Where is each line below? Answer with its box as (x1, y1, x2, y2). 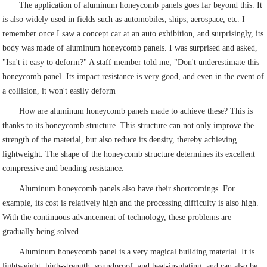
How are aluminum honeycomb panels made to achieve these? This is (19, 107, 253, 116)
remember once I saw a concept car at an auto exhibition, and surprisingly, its (2, 29, 264, 39)
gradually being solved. (2, 227, 82, 237)
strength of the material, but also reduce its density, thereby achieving (2, 135, 237, 145)
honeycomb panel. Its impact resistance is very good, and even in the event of (2, 72, 265, 82)
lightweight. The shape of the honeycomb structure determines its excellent (2, 150, 256, 159)
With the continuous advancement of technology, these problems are (2, 213, 232, 222)
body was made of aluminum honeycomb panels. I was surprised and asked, (2, 44, 258, 53)
